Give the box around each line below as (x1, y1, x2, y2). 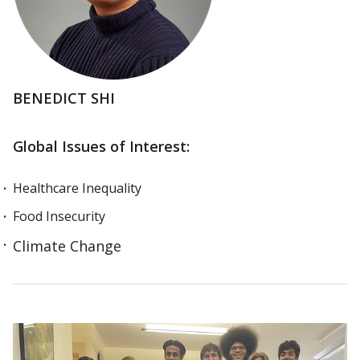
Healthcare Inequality (13, 179, 141, 197)
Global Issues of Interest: (13, 137, 190, 156)
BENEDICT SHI (13, 88, 119, 108)
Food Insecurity (13, 207, 105, 225)
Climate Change (13, 236, 121, 256)
